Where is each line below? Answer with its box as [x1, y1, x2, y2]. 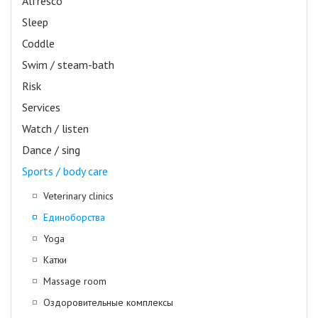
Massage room [43, 274, 106, 287]
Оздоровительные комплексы [43, 295, 173, 309]
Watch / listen [22, 121, 89, 136]
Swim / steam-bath [22, 57, 114, 72]
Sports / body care [22, 163, 108, 178]
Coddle [22, 35, 55, 50]
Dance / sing [22, 142, 80, 157]
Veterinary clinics [43, 189, 114, 202]
